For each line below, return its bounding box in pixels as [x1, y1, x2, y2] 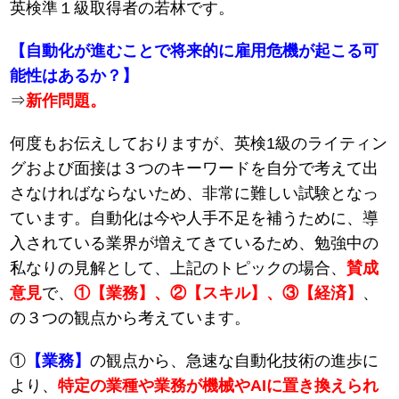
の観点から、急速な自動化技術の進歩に [90, 352, 379, 370]
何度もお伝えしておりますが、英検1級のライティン [10, 134, 388, 153]
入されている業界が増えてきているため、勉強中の [10, 234, 379, 253]
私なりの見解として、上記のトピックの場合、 [10, 259, 347, 278]
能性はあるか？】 [10, 67, 139, 85]
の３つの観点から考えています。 [10, 309, 251, 328]
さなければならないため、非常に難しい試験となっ [10, 184, 379, 203]
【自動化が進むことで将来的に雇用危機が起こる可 [10, 42, 379, 61]
